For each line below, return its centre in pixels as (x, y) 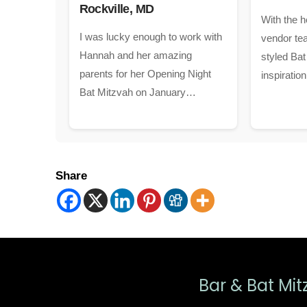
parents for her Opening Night (145, 74)
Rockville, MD (116, 9)
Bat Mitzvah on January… (137, 93)
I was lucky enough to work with (150, 37)
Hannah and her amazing (135, 56)
